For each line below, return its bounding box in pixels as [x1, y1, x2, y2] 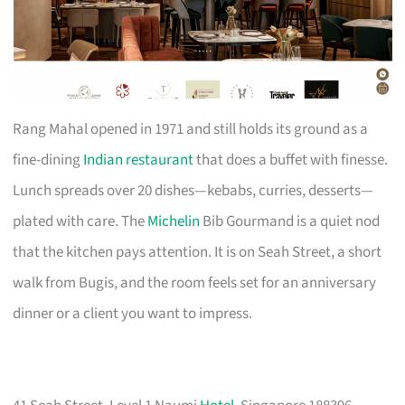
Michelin [147, 210, 201, 232]
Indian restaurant [83, 148, 194, 171]
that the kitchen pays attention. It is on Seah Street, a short [13, 240, 382, 263]
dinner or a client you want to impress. [13, 302, 253, 325]
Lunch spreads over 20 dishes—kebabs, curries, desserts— [13, 179, 374, 202]
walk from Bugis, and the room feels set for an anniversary [13, 271, 377, 294]
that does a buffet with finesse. [193, 148, 389, 171]
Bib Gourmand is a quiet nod [200, 210, 381, 232]
